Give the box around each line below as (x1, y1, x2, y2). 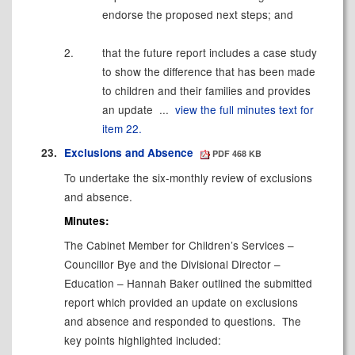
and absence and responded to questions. (63, 313, 276, 330)
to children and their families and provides (101, 82, 311, 99)
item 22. (101, 120, 142, 137)
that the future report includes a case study (98, 44, 317, 61)
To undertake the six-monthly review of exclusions (63, 169, 312, 185)
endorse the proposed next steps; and (101, 6, 293, 23)
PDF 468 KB (210, 147, 262, 159)
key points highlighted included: (63, 332, 221, 349)
